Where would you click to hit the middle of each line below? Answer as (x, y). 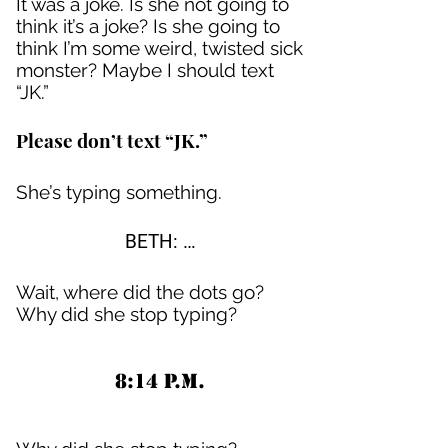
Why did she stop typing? (126, 314)
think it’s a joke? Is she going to (148, 26)
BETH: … (160, 241)
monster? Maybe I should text (145, 70)
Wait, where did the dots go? (140, 292)
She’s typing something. (119, 192)
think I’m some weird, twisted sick (159, 48)
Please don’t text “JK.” (112, 140)
